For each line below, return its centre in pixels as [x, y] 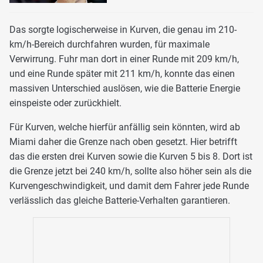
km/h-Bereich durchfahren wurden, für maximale [109, 45]
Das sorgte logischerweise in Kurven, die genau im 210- [123, 30]
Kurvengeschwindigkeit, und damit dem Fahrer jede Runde [129, 186]
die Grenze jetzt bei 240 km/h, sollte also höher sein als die [130, 171]
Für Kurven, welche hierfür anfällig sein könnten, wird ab [125, 127]
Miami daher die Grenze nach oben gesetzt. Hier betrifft [123, 142]
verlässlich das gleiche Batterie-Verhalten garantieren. [120, 201]
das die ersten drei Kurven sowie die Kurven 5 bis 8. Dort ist [131, 157]
